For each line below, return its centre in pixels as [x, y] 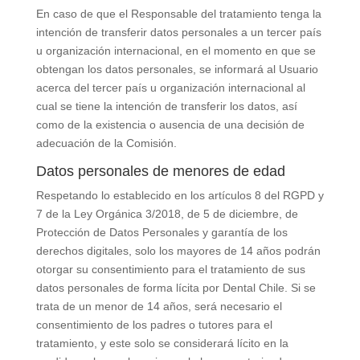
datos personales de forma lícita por [129, 288]
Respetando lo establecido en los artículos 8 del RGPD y [180, 195]
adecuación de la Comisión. [106, 143]
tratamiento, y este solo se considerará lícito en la [162, 343]
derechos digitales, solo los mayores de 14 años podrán [178, 251]
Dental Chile [253, 288]
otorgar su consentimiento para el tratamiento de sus [170, 269]
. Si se [300, 288]
